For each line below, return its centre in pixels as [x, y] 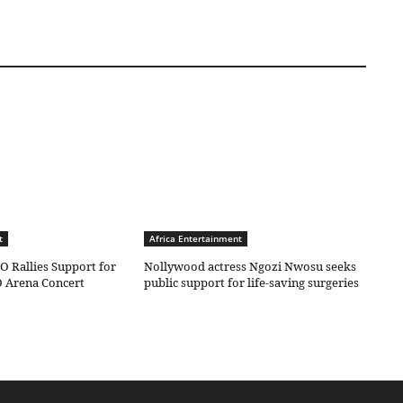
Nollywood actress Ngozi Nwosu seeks [251, 266]
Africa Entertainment [196, 238]
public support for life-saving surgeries [252, 282]
